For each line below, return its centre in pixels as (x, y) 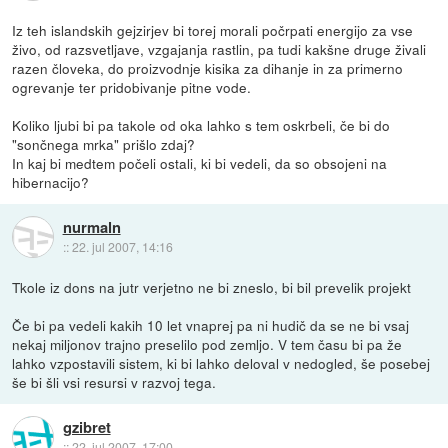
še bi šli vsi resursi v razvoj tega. (114, 381)
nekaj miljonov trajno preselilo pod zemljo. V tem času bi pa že (207, 343)
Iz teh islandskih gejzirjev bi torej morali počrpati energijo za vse (213, 29)
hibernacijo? (51, 181)
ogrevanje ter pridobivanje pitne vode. (132, 86)
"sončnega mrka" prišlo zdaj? (104, 143)
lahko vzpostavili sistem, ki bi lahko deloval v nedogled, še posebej (221, 362)
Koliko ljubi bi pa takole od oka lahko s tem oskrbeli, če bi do (201, 124)
